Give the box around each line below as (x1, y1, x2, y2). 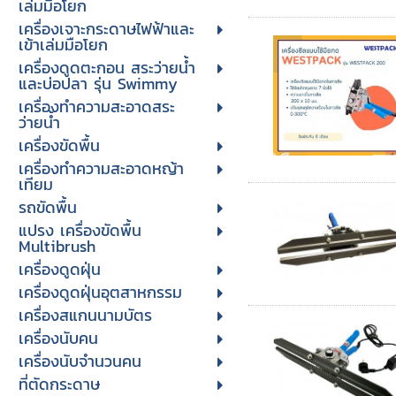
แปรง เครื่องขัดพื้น (18, 218, 141, 242)
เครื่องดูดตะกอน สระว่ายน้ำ (18, 56, 195, 80)
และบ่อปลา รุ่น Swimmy (18, 72, 178, 95)
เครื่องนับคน (18, 326, 98, 350)
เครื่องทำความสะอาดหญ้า (18, 156, 184, 180)
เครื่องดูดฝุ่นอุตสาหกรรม (18, 280, 182, 304)
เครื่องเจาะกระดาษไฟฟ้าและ (18, 17, 194, 41)
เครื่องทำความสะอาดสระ (18, 95, 175, 118)
